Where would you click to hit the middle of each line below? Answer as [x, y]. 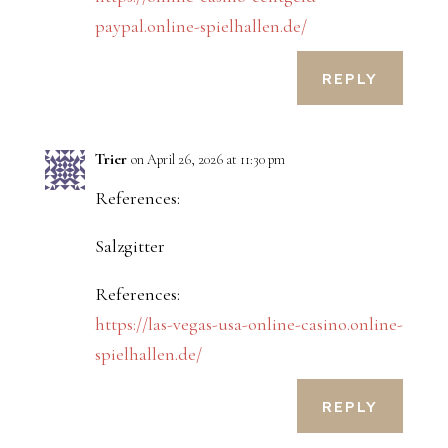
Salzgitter [129, 246]
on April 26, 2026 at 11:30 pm [207, 160]
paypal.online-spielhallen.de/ [200, 26]
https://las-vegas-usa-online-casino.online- [248, 324]
